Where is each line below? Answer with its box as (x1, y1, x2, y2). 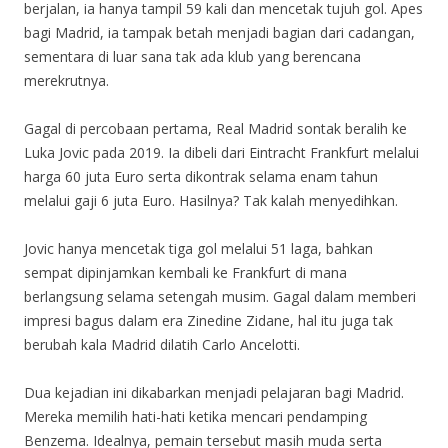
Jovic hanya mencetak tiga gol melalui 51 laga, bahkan (24, 238, 373, 258)
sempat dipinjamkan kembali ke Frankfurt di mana (24, 262, 347, 282)
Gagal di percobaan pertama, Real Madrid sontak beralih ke (24, 118, 407, 138)
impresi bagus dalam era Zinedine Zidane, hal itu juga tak (24, 310, 393, 330)
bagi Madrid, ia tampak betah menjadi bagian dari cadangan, (24, 22, 415, 42)
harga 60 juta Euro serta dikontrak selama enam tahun (24, 166, 378, 186)
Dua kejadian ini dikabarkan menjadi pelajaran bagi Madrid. (24, 382, 404, 402)
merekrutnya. (24, 70, 109, 90)
